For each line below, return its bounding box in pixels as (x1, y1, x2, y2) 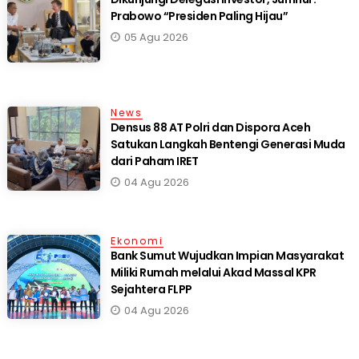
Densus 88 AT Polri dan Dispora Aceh (110, 119, 311, 136)
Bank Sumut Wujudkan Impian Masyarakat (110, 248, 345, 264)
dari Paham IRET (110, 153, 199, 170)
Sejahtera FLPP (110, 281, 192, 298)
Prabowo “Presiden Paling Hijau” (110, 8, 288, 25)
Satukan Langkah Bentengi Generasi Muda (110, 136, 345, 153)
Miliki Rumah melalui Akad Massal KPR (110, 264, 317, 281)
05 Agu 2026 (123, 30, 188, 46)
